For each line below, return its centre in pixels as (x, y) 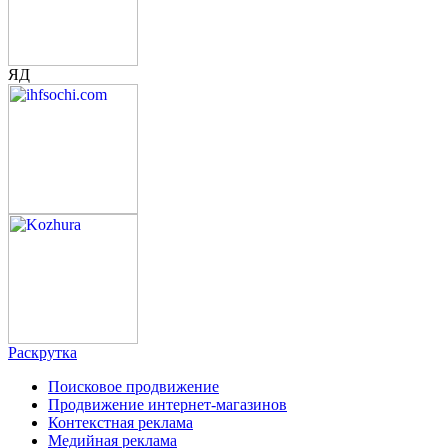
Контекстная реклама (120, 423)
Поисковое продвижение (133, 387)
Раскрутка (42, 353)
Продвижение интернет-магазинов (167, 405)
